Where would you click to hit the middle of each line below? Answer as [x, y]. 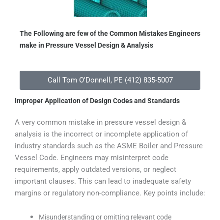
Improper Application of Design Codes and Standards [97, 101]
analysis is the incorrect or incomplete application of [101, 134]
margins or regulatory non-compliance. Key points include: [110, 193]
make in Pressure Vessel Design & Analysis [86, 45]
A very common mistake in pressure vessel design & [100, 123]
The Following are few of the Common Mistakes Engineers [110, 34]
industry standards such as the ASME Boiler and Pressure [109, 146]
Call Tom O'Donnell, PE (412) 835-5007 [110, 80]
